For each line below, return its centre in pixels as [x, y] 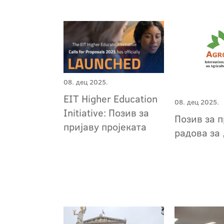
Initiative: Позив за [106, 112]
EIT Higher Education [110, 98]
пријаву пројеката [105, 126]
